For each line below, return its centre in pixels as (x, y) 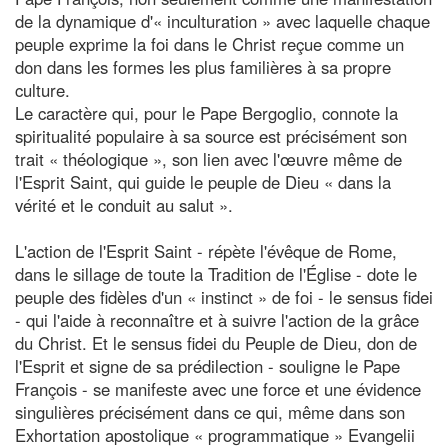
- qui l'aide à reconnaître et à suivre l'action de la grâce (217, 319)
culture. (42, 89)
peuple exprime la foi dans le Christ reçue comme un (209, 43)
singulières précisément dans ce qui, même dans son (210, 411)
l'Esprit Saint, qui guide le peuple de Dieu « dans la (203, 181)
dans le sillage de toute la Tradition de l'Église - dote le (216, 273)
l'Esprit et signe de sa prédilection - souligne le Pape (207, 365)
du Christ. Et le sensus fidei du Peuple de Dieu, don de (216, 342)
